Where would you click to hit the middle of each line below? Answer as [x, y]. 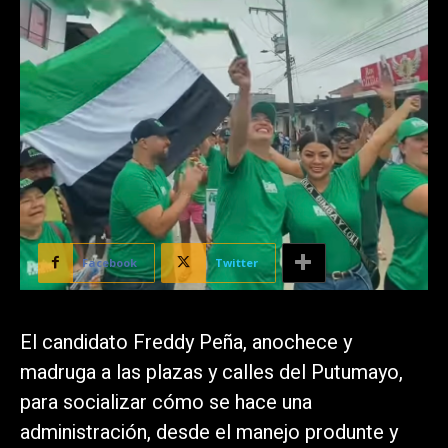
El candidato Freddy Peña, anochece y [186, 342]
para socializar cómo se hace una [166, 402]
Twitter [236, 262]
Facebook [109, 262]
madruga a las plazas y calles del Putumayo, [211, 372]
